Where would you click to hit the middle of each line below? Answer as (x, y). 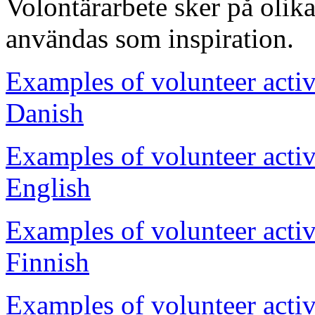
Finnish (47, 262)
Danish (45, 112)
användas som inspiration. (150, 38)
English (48, 187)
